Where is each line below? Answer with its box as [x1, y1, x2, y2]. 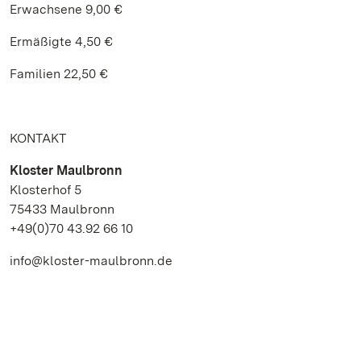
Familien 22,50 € [10, 66, 108, 81]
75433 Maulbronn [10, 201, 114, 217]
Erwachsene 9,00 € [10, 2, 122, 17]
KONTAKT [10, 131, 66, 146]
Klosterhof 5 [10, 182, 81, 197]
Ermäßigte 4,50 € [10, 34, 113, 49]
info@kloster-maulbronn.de [10, 253, 172, 268]
